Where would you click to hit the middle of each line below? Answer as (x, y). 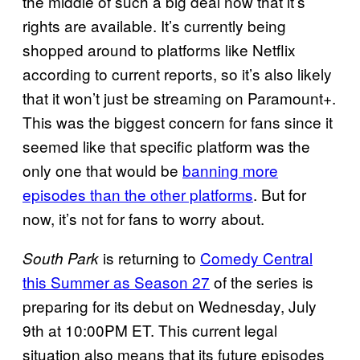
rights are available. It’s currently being (154, 25)
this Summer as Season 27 (116, 281)
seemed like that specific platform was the (166, 145)
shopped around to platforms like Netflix (159, 49)
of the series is (262, 281)
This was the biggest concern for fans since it (178, 121)
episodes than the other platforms (138, 194)
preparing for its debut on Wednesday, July (170, 305)
